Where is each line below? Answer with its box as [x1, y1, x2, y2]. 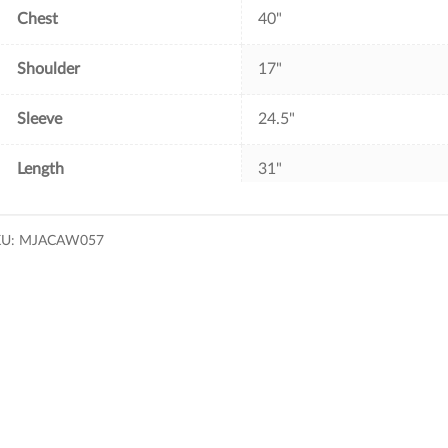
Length [17, 160, 65, 177]
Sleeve [17, 110, 63, 127]
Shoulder [17, 60, 81, 77]
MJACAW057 [19, 233, 105, 248]
